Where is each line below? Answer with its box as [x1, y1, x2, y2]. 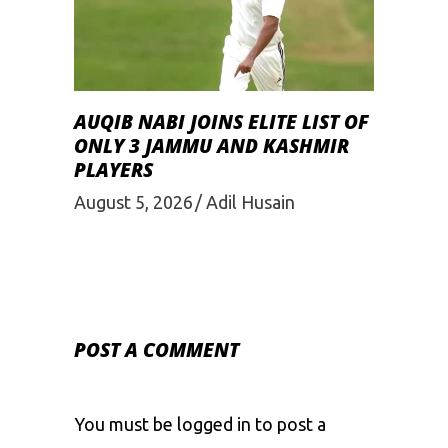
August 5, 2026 [74, 192, 193, 213]
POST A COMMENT [74, 337, 239, 364]
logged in [177, 414, 251, 435]
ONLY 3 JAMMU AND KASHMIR [74, 132, 349, 159]
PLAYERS [74, 156, 153, 183]
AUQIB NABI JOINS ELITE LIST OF [74, 108, 369, 135]
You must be [74, 414, 177, 435]
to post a [251, 414, 326, 435]
